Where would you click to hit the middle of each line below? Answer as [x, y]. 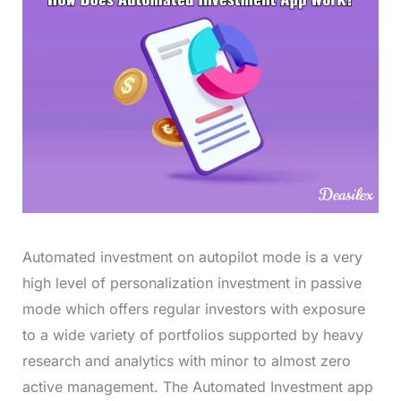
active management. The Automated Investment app [197, 387]
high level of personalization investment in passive [192, 283]
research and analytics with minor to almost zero [186, 361]
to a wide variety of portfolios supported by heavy [192, 335]
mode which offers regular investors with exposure [193, 309]
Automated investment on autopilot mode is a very [192, 257]
